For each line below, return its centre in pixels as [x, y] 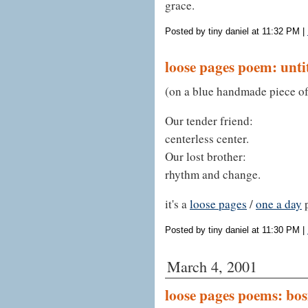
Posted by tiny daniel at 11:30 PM [232, 230]
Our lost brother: [206, 156]
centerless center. [207, 138]
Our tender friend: [209, 120]
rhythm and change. [213, 174]
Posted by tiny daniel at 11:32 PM [232, 31]
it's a [177, 203]
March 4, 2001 [212, 266]
